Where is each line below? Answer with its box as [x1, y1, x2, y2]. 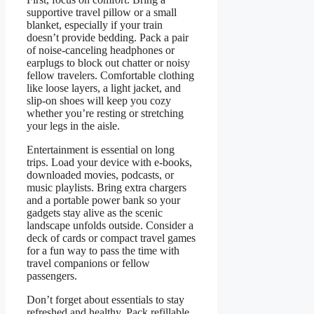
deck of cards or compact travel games [27, 231, 196, 244]
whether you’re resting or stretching [27, 107, 184, 119]
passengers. [27, 269, 77, 282]
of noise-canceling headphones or [27, 43, 175, 56]
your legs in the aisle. [27, 119, 120, 132]
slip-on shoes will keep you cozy [27, 94, 171, 107]
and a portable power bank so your [27, 193, 180, 206]
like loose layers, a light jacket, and [27, 81, 181, 94]
